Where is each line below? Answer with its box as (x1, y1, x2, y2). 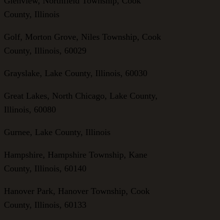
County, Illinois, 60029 (4, 45, 86, 55)
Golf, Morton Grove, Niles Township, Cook (4, 31, 161, 42)
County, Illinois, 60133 (4, 199, 86, 210)
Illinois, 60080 (4, 104, 56, 114)
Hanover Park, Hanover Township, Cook (4, 186, 150, 196)
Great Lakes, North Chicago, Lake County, (4, 90, 158, 101)
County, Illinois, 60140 (4, 163, 86, 173)
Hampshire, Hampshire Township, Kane (4, 149, 147, 160)
